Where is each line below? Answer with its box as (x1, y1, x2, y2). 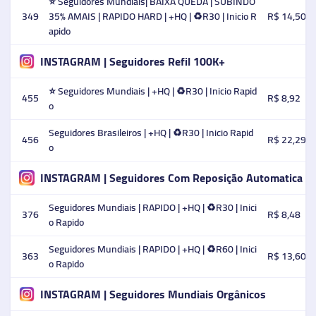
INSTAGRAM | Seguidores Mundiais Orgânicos (39, 283, 266, 305)
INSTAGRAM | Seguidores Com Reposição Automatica (39, 166, 303, 188)
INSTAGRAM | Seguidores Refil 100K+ (39, 50, 225, 72)
